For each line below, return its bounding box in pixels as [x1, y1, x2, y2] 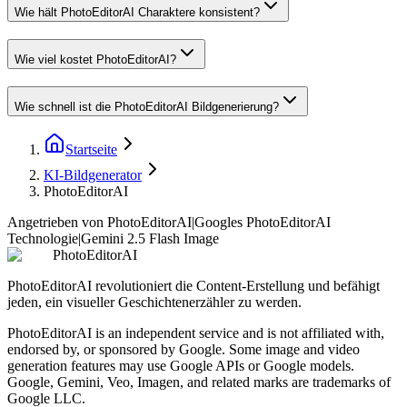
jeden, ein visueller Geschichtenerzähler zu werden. [7, 294, 302, 311]
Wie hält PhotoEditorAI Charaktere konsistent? [15, 5, 260, 20]
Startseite [65, 142, 117, 158]
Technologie [7, 231, 78, 247]
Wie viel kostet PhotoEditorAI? [15, 53, 176, 67]
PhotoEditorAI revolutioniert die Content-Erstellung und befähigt [7, 278, 380, 294]
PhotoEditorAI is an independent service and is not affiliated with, [7, 325, 384, 342]
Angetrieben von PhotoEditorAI [7, 214, 192, 231]
